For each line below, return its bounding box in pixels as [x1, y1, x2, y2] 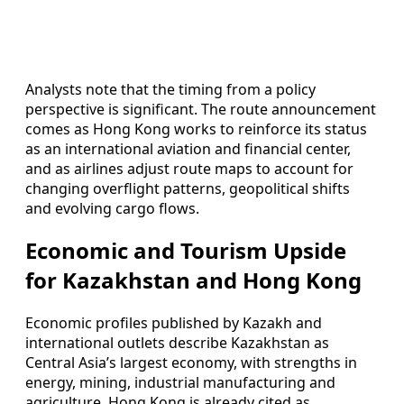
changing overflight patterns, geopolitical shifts [25, 178, 350, 198]
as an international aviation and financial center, [25, 138, 351, 159]
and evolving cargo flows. [25, 197, 199, 218]
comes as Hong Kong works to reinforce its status [25, 118, 367, 139]
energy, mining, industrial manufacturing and [25, 372, 335, 393]
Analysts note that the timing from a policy [25, 78, 316, 99]
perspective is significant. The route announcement [25, 98, 376, 119]
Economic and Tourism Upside [25, 235, 346, 266]
